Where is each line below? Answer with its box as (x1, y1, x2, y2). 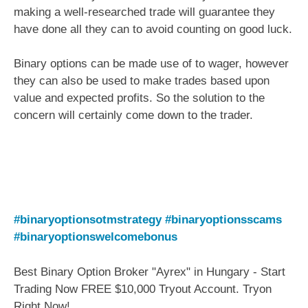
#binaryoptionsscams (165, 213, 282, 227)
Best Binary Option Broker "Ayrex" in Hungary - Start (14, 265, 285, 278)
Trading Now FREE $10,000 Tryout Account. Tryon (14, 282, 272, 296)
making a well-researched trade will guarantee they (14, 5, 275, 19)
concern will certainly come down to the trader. (14, 109, 253, 122)
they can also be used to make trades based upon (14, 74, 269, 88)
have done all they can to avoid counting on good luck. (14, 22, 292, 36)
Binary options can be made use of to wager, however (14, 57, 289, 71)
